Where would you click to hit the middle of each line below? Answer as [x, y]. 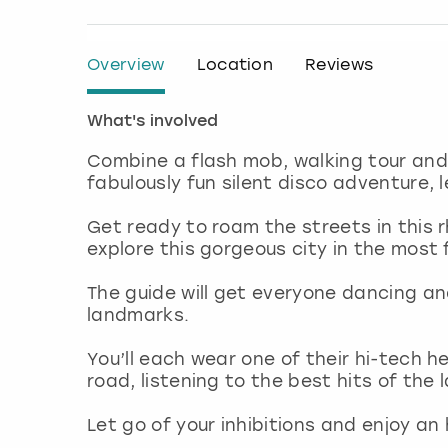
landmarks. [138, 315]
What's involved [152, 122]
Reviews [339, 65]
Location [235, 65]
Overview [126, 65]
